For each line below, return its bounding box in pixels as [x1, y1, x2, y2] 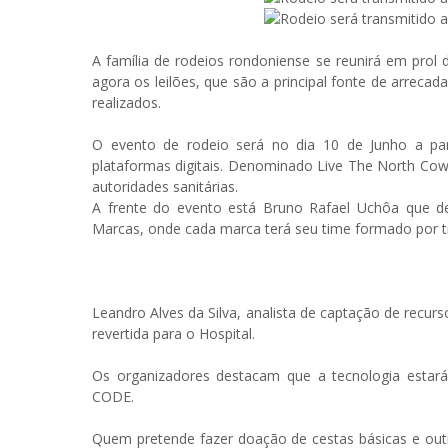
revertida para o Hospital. [92, 324, 255, 343]
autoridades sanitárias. [92, 177, 238, 196]
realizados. [92, 93, 165, 112]
